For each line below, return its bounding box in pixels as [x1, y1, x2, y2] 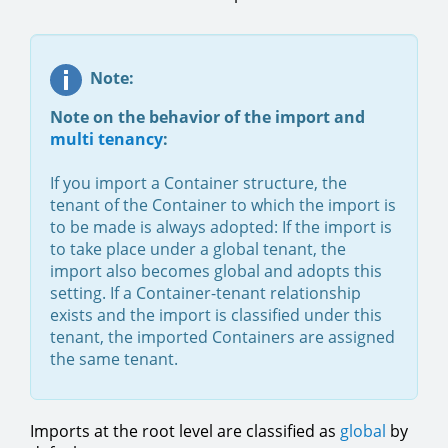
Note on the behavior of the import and [50, 105, 365, 128]
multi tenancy [50, 127, 163, 150]
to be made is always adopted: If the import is [50, 215, 392, 238]
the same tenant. [50, 347, 178, 370]
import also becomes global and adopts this [50, 259, 382, 282]
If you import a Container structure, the [50, 171, 347, 194]
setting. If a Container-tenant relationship [50, 281, 361, 304]
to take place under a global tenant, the [50, 237, 346, 260]
